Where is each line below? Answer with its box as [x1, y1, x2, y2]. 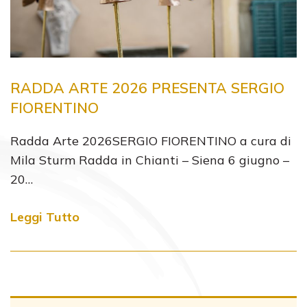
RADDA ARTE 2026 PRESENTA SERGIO [10, 79, 284, 97]
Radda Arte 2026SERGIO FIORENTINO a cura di [10, 133, 291, 149]
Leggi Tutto [10, 209, 79, 225]
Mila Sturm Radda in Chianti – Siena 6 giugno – [10, 152, 289, 168]
